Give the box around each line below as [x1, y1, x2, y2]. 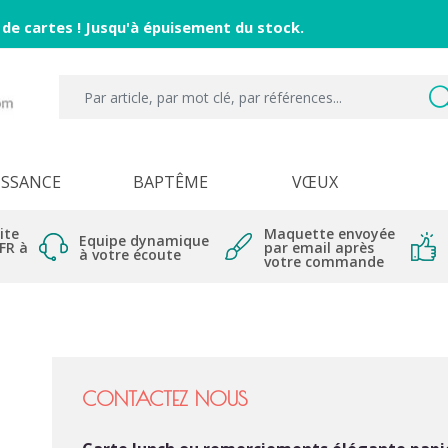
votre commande [264, 252, 384, 271]
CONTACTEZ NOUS [82, 387, 249, 410]
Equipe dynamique [79, 231, 209, 250]
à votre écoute [79, 245, 181, 264]
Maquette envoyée [264, 224, 395, 243]
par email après [264, 238, 374, 257]
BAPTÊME [132, 171, 208, 193]
